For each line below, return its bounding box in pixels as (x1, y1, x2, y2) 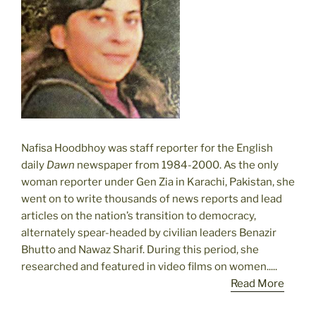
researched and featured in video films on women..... (21, 260, 277, 273)
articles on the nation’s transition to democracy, (21, 209, 256, 222)
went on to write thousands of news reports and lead (21, 192, 282, 205)
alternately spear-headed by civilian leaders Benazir (21, 226, 276, 239)
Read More (231, 276, 284, 290)
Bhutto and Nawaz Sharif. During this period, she (21, 243, 259, 256)
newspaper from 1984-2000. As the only (75, 158, 279, 171)
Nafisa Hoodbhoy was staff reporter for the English (21, 141, 273, 154)
